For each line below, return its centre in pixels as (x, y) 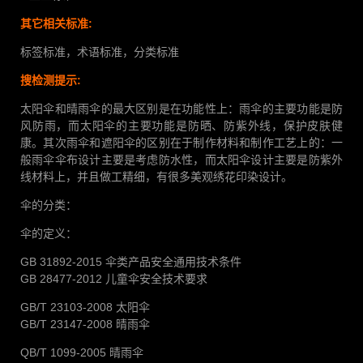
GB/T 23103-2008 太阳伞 (85, 307)
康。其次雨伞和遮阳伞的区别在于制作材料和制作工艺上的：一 (181, 142)
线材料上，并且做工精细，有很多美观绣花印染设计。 (156, 176)
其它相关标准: (56, 23)
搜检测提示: (51, 80)
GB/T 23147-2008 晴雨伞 (85, 324)
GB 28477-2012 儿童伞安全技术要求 (114, 278)
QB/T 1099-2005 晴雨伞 (82, 352)
